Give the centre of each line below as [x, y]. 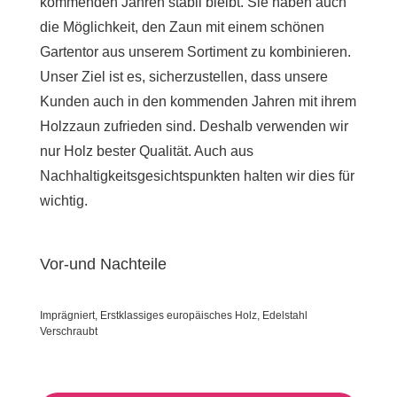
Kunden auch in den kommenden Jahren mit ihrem [198, 101]
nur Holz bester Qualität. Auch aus [146, 151]
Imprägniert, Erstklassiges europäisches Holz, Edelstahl [173, 315]
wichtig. [63, 200]
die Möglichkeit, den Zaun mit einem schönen [182, 27]
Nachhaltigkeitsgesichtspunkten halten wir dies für [197, 175]
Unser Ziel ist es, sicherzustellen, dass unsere [183, 76]
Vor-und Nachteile [103, 264]
